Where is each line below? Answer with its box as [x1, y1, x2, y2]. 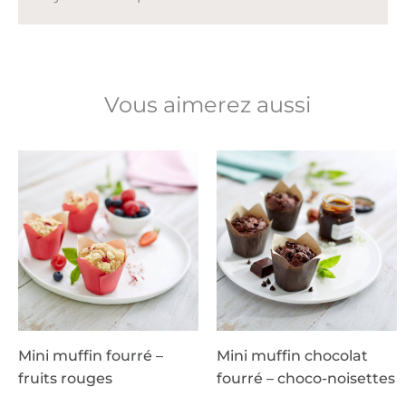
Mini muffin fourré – [18, 347, 163, 365]
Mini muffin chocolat [217, 347, 368, 365]
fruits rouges [18, 370, 112, 388]
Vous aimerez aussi [104, 92, 311, 119]
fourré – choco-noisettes [217, 370, 395, 388]
